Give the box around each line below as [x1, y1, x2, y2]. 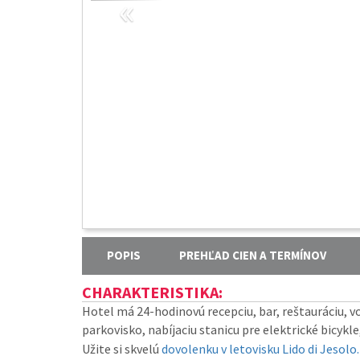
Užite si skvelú [82, 341, 162, 357]
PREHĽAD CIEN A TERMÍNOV [179, 247, 326, 263]
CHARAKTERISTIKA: [82, 282, 223, 302]
